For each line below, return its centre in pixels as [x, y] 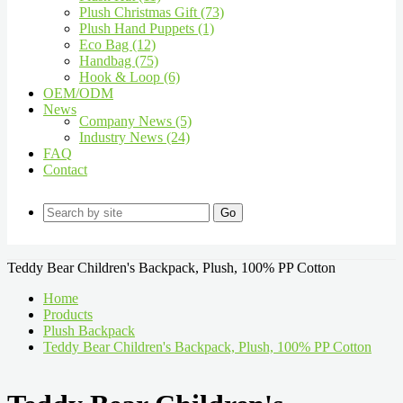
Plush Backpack [89, 331]
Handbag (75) [119, 61]
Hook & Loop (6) [130, 77]
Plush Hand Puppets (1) [147, 28]
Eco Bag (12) [117, 45]
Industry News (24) [134, 137]
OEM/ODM [78, 93]
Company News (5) [135, 121]
